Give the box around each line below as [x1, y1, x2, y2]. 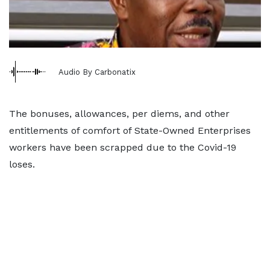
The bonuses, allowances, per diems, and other [9, 108, 230, 119]
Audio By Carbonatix [58, 67, 136, 77]
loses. [9, 159, 35, 170]
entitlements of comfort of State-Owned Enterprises [9, 125, 251, 136]
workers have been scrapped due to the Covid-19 [9, 142, 236, 153]
